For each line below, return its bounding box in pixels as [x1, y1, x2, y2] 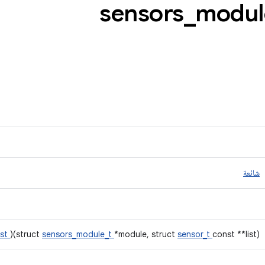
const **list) [212, 229, 260, 240]
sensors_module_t [42, 229, 114, 240]
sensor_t [177, 229, 212, 240]
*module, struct [114, 229, 177, 240]
